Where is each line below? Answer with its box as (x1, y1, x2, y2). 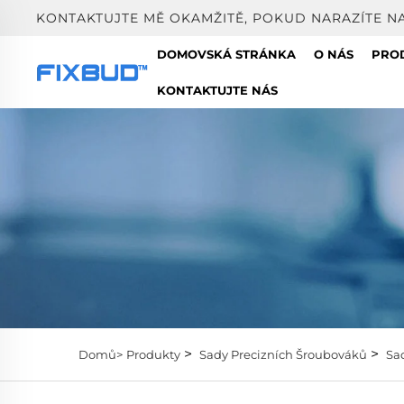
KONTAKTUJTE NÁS (157, 83, 279, 97)
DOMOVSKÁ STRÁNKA (157, 47, 297, 61)
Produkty (126, 346, 180, 362)
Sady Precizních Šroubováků (199, 346, 367, 362)
